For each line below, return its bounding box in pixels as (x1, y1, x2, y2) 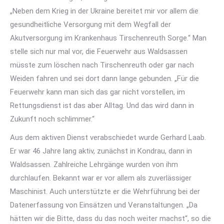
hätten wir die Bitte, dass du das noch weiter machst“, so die (10, 214, 211, 223)
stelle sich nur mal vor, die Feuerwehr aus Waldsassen (10, 47, 187, 56)
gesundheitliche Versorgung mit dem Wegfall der (10, 20, 171, 29)
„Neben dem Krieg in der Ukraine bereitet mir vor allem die (10, 6, 198, 15)
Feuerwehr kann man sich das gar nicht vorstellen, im (10, 87, 185, 96)
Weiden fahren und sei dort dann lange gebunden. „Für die (10, 74, 199, 83)
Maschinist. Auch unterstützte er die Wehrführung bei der (10, 187, 200, 196)
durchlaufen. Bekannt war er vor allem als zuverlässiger (10, 173, 191, 182)
